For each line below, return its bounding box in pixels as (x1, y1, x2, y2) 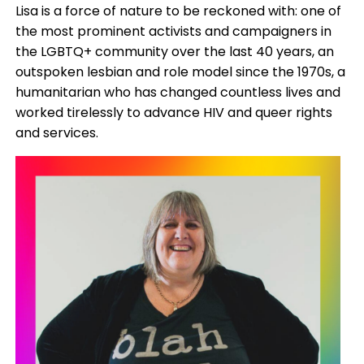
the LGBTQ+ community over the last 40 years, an (15, 42, 334, 62)
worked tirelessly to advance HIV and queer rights (15, 103, 332, 123)
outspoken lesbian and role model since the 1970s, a (15, 63, 345, 82)
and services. (15, 123, 98, 143)
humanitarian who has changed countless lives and (15, 83, 340, 102)
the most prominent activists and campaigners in (15, 22, 331, 41)
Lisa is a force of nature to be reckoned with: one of (15, 2, 341, 21)
